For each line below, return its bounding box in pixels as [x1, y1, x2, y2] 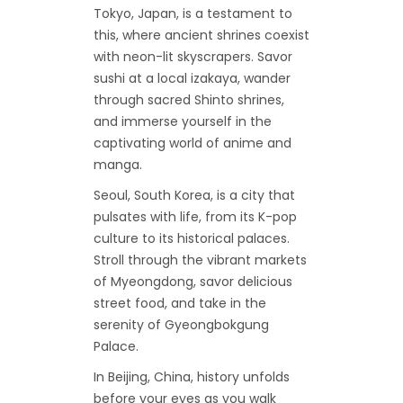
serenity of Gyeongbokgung [94, 316, 269, 335]
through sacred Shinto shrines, [94, 91, 284, 110]
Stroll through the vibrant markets [94, 251, 307, 270]
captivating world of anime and [94, 134, 291, 153]
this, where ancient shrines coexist [94, 26, 309, 45]
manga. [94, 156, 142, 175]
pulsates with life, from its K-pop [94, 208, 297, 227]
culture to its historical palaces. [94, 229, 290, 248]
